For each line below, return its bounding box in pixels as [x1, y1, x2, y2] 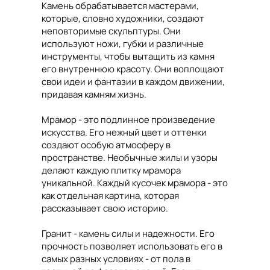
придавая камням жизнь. [42, 88, 146, 101]
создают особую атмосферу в [42, 139, 171, 151]
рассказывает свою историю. [42, 202, 168, 215]
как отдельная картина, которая [42, 189, 179, 202]
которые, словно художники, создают [42, 12, 204, 25]
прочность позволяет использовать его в [42, 240, 222, 253]
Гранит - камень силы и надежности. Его [42, 227, 215, 240]
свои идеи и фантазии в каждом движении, [42, 75, 225, 88]
